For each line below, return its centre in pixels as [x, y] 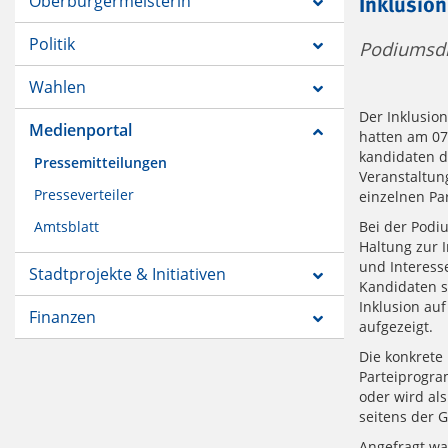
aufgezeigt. [395, 327]
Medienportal [80, 130]
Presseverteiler [84, 195]
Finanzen [62, 317]
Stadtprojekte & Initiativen [127, 274]
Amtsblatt [66, 227]
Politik [52, 44]
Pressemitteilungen [100, 163]
